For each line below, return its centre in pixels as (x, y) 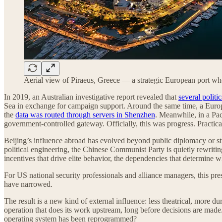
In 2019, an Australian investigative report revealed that (91, 97)
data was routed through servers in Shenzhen (85, 114)
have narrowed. (28, 184)
